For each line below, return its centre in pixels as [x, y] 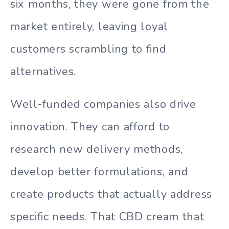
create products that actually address [111, 194]
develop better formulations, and [99, 172]
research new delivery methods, [97, 150]
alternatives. [43, 71]
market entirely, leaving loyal [89, 26]
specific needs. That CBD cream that [107, 217]
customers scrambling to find [88, 49]
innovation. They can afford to [90, 127]
